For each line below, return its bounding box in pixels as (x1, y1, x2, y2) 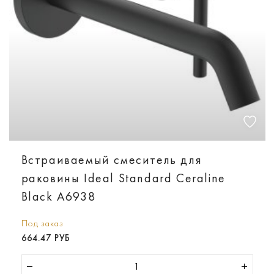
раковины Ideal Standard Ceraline (21, 170, 226, 185)
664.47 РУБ (21, 232, 70, 243)
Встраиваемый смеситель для (21, 152, 202, 167)
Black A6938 (21, 188, 96, 204)
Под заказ (21, 217, 63, 229)
